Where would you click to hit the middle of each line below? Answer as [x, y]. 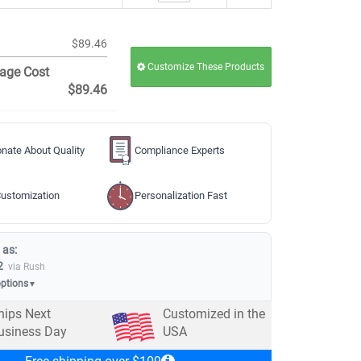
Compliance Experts [180, 150]
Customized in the [214, 314]
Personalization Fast [181, 195]
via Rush [26, 267]
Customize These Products [205, 67]
